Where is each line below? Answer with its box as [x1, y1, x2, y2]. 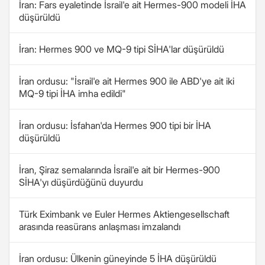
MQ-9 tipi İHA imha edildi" [19, 88, 126, 99]
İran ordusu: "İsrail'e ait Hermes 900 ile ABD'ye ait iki [19, 75, 234, 87]
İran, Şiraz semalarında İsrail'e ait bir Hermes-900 [19, 164, 220, 176]
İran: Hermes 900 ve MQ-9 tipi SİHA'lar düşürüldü [19, 43, 224, 55]
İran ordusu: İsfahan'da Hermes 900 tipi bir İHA [19, 119, 211, 131]
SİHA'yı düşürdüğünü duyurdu [19, 176, 143, 188]
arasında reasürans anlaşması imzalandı [19, 221, 180, 232]
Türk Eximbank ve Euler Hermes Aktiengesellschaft [19, 208, 230, 220]
